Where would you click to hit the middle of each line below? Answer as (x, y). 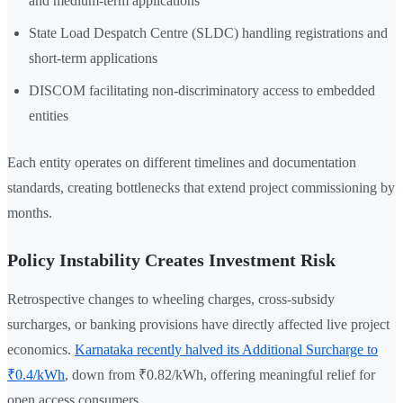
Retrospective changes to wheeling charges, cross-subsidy (171, 300)
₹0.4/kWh (36, 375)
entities (49, 116)
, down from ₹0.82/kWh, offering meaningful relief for (220, 375)
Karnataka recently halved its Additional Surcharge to (226, 350)
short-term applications (93, 58)
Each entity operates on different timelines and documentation (182, 163)
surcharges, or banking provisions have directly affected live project (198, 325)
